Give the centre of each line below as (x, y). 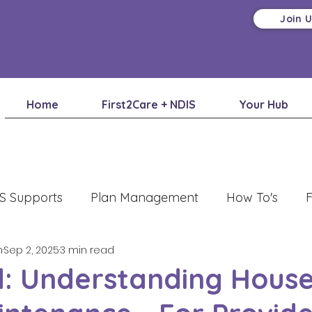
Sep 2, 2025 (31, 250)
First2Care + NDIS (149, 104)
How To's (252, 197)
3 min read (87, 250)
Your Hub (264, 104)
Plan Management (145, 197)
